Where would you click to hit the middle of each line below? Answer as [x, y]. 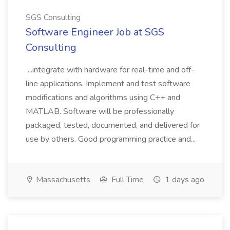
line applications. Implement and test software [108, 84]
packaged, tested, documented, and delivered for [113, 125]
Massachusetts [62, 180]
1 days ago [184, 180]
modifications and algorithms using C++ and [103, 98]
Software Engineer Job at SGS [95, 32]
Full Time [127, 180]
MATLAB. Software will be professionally [100, 111]
